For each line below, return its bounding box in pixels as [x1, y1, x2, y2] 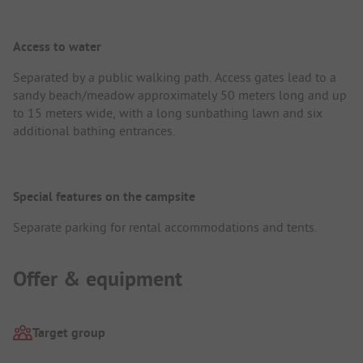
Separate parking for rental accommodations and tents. [13, 218, 317, 235]
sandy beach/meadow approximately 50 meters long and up [13, 86, 347, 103]
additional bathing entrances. [13, 122, 175, 139]
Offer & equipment [13, 264, 182, 293]
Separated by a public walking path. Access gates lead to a [13, 68, 336, 85]
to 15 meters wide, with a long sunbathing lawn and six [13, 104, 322, 121]
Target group [32, 324, 105, 342]
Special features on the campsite [13, 187, 195, 205]
